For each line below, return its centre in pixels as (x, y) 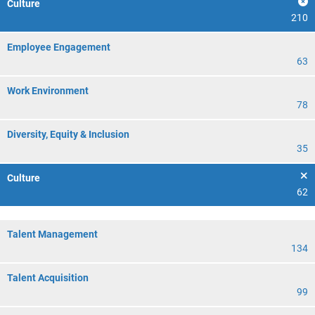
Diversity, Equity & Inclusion (68, 134)
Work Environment (48, 91)
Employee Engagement (59, 47)
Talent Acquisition (48, 278)
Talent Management (52, 234)
